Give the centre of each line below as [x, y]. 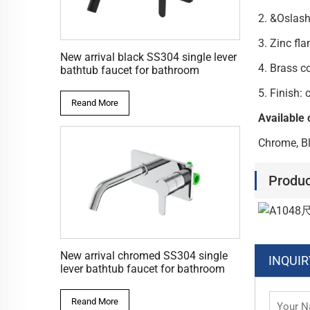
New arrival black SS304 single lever [148, 57]
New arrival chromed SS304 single [144, 255]
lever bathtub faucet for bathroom [143, 268]
